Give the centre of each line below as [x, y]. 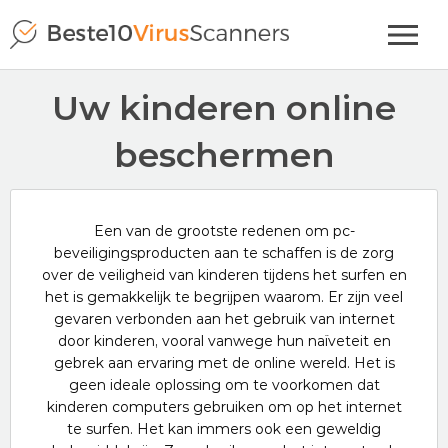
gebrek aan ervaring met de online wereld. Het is [224, 363]
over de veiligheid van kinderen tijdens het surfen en [224, 275]
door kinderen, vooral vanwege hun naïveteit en [224, 341]
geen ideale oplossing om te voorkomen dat [224, 385]
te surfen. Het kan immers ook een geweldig [224, 429]
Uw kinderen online [224, 108]
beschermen [224, 155]
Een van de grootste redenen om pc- [224, 231]
